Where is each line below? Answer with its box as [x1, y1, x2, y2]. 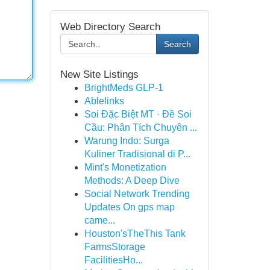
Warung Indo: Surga [84, 136, 169, 146]
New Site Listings [60, 69, 139, 80]
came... [84, 215, 115, 225]
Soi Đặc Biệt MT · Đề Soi [84, 109, 192, 119]
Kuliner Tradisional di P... [84, 149, 190, 159]
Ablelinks [84, 96, 124, 106]
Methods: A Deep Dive [84, 175, 180, 186]
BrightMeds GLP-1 [84, 83, 163, 93]
